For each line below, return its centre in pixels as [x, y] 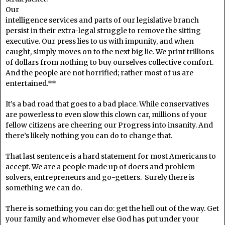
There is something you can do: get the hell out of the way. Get [112, 208]
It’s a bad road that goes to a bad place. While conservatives [107, 104]
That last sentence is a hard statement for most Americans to [111, 156]
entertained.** [31, 83]
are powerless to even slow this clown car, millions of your [106, 114]
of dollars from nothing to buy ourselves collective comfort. [109, 62]
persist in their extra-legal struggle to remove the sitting [103, 30]
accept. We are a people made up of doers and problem [100, 166]
